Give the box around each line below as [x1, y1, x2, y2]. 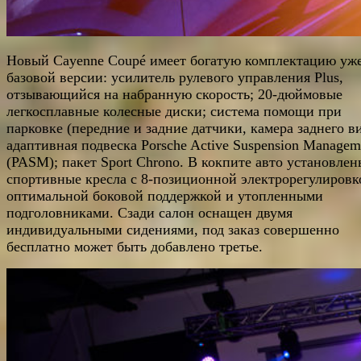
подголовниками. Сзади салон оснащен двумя [6, 205, 293, 222]
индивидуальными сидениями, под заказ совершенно [6, 222, 339, 239]
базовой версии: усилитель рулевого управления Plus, [6, 69, 343, 86]
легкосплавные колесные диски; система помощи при [6, 103, 342, 120]
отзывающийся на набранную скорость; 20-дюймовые [6, 86, 342, 103]
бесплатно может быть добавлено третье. [6, 239, 263, 255]
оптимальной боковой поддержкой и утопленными [6, 188, 323, 205]
